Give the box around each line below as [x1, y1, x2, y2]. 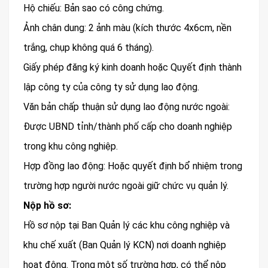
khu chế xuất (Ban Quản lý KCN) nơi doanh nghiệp [23, 239, 226, 251]
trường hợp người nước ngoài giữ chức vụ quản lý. [23, 180, 229, 192]
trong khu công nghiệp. [23, 141, 118, 153]
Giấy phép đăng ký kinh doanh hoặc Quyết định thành [23, 62, 242, 74]
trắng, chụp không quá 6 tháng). [23, 42, 154, 54]
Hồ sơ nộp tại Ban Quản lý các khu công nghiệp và [23, 220, 230, 232]
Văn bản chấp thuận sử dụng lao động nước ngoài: [23, 101, 230, 113]
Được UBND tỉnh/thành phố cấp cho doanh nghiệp [23, 121, 232, 133]
